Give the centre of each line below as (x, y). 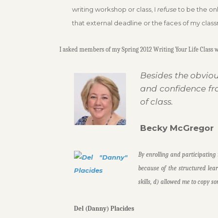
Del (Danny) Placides (105, 209)
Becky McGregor (177, 128)
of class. (157, 101)
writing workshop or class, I (114, 9)
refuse (167, 9)
